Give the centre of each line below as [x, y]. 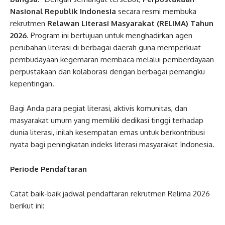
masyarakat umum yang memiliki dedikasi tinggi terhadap [107, 120]
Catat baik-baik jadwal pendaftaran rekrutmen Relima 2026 [110, 194]
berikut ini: [27, 206]
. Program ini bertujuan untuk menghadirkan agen [109, 35]
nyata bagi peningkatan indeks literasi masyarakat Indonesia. [112, 144]
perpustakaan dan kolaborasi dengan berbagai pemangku [107, 72]
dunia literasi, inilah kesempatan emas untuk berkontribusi [107, 132]
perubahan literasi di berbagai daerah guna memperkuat [105, 47]
